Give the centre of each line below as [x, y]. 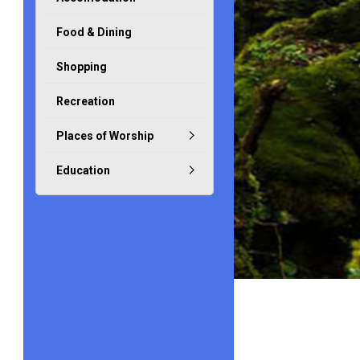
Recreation [85, 101]
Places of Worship [104, 136]
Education [83, 170]
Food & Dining [94, 32]
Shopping [81, 67]
